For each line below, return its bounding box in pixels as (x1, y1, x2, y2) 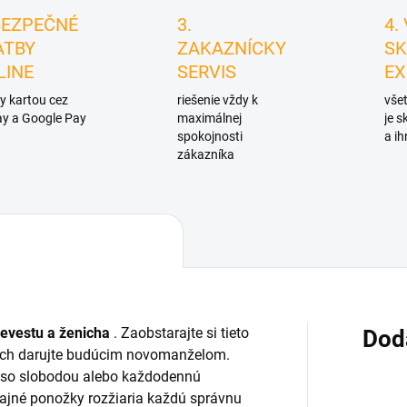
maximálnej (177, 111, 243, 126)
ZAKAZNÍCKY (177, 37, 287, 60)
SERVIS (177, 61, 237, 84)
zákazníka (177, 147, 235, 163)
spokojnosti (177, 129, 243, 144)
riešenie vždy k (177, 93, 259, 108)
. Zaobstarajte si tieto (110, 324, 249, 342)
